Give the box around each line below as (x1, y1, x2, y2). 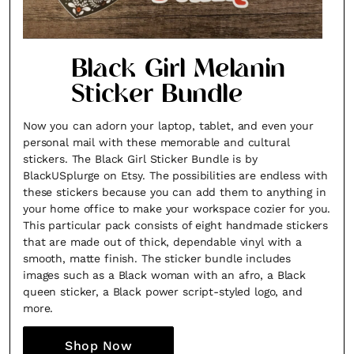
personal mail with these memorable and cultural (23, 136, 290, 149)
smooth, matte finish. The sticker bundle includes (23, 252, 292, 265)
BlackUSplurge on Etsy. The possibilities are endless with (23, 169, 329, 182)
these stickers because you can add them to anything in (23, 186, 326, 198)
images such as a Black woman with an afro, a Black (23, 269, 306, 281)
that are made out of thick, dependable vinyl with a (23, 235, 302, 248)
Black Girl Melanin (70, 52, 285, 88)
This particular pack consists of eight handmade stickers (23, 219, 329, 232)
